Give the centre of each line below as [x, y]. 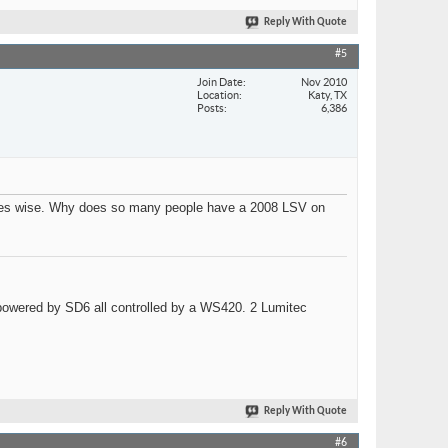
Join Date [220, 81]
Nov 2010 [324, 81]
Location [218, 94]
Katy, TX [327, 94]
